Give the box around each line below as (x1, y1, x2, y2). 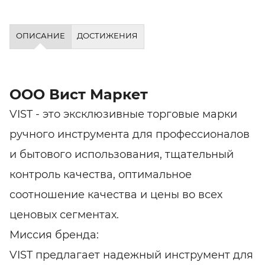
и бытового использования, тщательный (9, 147, 234, 161)
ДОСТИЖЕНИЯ (77, 31, 138, 40)
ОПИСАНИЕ (15, 31, 65, 40)
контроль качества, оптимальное (9, 167, 192, 181)
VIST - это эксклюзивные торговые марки (9, 107, 237, 121)
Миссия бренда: (9, 228, 99, 241)
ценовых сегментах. (9, 208, 119, 221)
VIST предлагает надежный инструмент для (9, 248, 253, 261)
